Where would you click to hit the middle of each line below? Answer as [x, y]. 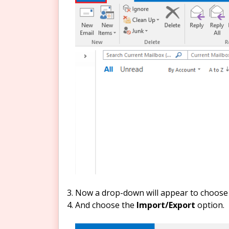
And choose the [106, 205]
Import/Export [166, 205]
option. [210, 205]
